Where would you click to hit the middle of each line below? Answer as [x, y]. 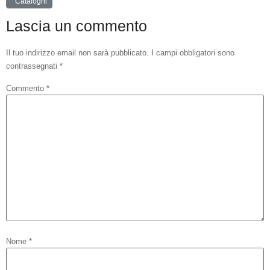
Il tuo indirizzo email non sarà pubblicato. [77, 53]
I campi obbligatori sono [193, 53]
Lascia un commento [77, 26]
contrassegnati [33, 66]
